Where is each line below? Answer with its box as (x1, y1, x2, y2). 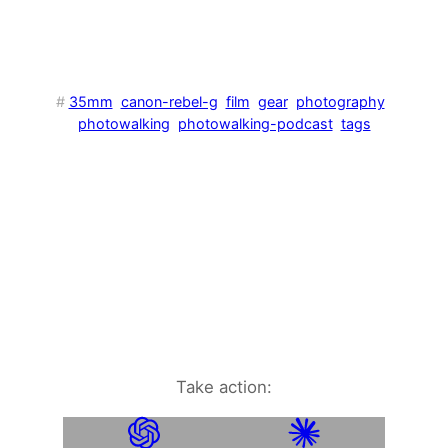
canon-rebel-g (120, 92, 218, 110)
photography (295, 92, 385, 110)
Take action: (176, 376, 272, 397)
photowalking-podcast (177, 114, 333, 132)
